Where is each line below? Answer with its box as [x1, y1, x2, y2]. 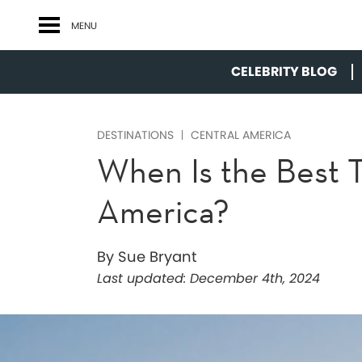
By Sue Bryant [97, 246, 197, 267]
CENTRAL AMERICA [191, 127, 291, 143]
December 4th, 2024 [186, 269, 320, 288]
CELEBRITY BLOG [231, 62, 337, 81]
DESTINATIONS [97, 127, 174, 143]
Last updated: [97, 269, 186, 288]
